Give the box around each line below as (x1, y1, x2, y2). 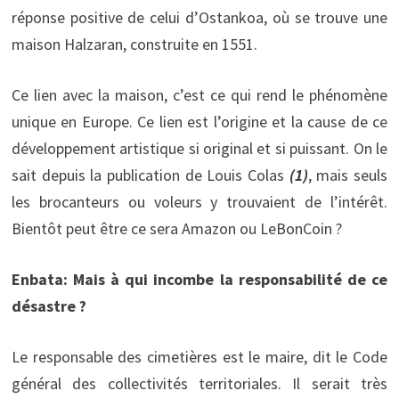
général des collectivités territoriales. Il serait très (11, 372, 388, 394)
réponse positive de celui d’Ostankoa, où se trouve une (11, 6, 388, 28)
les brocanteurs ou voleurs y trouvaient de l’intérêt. (11, 191, 388, 212)
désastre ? (11, 295, 86, 316)
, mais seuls (307, 164, 388, 185)
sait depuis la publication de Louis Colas (11, 164, 289, 185)
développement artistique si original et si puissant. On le (11, 137, 388, 159)
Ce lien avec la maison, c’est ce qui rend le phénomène (11, 84, 388, 105)
